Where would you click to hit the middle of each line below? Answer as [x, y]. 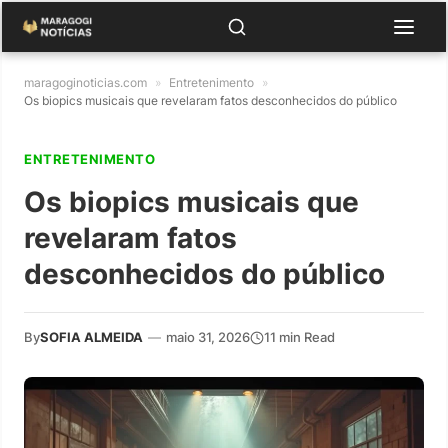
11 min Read [299, 337]
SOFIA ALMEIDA [91, 337]
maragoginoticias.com [85, 82]
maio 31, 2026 [208, 337]
